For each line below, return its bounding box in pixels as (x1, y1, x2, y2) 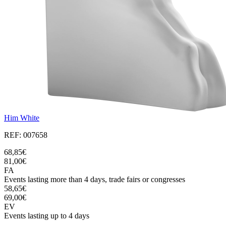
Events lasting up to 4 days (4, 211, 89, 220)
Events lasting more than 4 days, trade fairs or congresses (4, 175, 185, 184)
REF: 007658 (4, 131, 47, 140)
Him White (4, 114, 39, 123)
